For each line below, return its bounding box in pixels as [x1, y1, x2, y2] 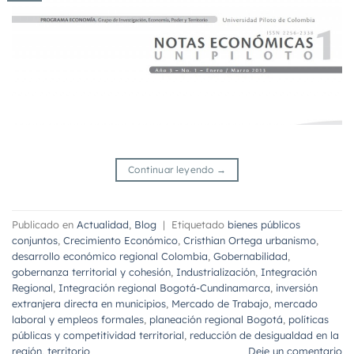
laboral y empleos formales [12, 312, 144, 326]
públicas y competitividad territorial [12, 328, 184, 341]
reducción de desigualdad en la [190, 328, 339, 341]
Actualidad [77, 217, 129, 231]
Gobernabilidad [213, 249, 288, 262]
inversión [276, 281, 318, 294]
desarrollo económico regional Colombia [12, 249, 208, 262]
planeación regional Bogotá [149, 312, 283, 326]
